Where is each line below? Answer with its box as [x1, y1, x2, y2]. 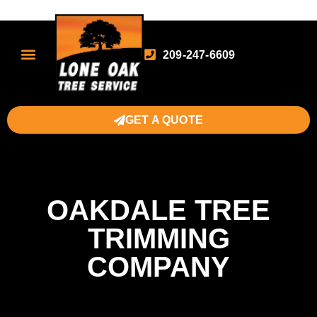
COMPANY [87, 251, 230, 282]
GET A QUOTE [125, 114, 204, 126]
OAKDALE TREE [47, 195, 270, 226]
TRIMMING [87, 223, 230, 254]
